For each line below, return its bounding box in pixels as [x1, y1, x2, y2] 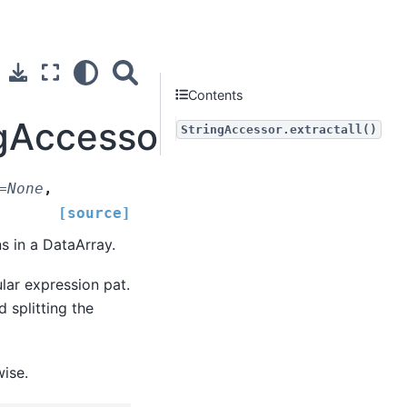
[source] [58, 203, 131, 222]
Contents [188, 86, 244, 103]
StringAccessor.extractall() [181, 123, 377, 136]
